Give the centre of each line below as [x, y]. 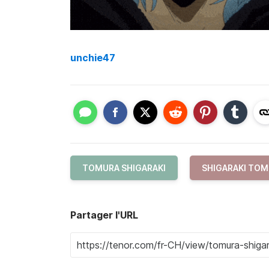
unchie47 [93, 57]
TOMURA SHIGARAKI [124, 168]
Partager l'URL [104, 215]
